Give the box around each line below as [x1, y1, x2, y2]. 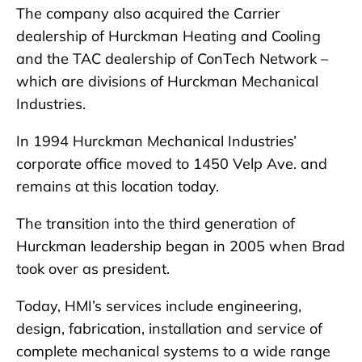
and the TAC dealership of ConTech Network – [16, 49, 328, 69]
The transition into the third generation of [16, 214, 295, 234]
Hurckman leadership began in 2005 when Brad [16, 237, 345, 256]
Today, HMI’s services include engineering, [16, 297, 301, 316]
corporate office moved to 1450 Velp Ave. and [16, 154, 327, 174]
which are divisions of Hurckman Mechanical [16, 72, 318, 91]
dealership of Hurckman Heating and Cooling [16, 27, 321, 46]
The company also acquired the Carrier [16, 4, 280, 23]
